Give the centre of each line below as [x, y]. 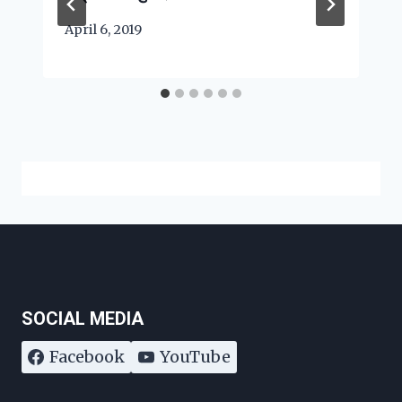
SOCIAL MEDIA [83, 319]
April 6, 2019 [103, 30]
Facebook [87, 357]
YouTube [195, 357]
